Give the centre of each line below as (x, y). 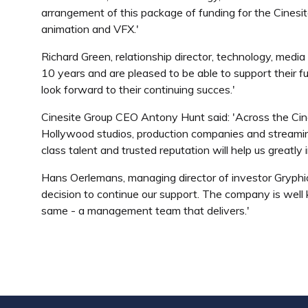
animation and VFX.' (90, 29)
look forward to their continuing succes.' (138, 90)
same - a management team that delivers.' (145, 211)
